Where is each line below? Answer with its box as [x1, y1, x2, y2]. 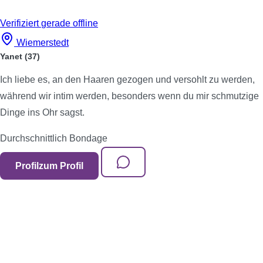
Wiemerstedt [16, 38, 69, 48]
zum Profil [39, 161, 83, 171]
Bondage [69, 133, 107, 143]
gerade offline [41, 18, 98, 28]
